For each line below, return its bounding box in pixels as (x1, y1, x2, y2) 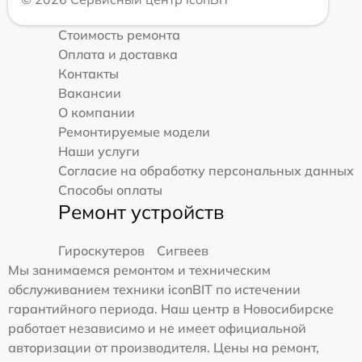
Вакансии (58, 84, 121, 101)
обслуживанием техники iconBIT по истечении (8, 280, 301, 297)
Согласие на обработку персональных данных (58, 162, 354, 179)
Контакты (58, 65, 119, 82)
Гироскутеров (58, 242, 145, 259)
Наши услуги (58, 142, 140, 159)
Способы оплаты (58, 181, 162, 198)
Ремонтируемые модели (58, 123, 210, 140)
